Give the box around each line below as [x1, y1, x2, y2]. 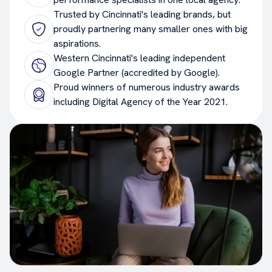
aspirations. [53, 36, 101, 50]
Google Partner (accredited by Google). [53, 66, 220, 79]
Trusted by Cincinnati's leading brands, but [53, 7, 231, 21]
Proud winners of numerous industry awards [53, 80, 240, 93]
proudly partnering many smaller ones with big [53, 22, 248, 35]
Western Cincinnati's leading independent [53, 51, 225, 64]
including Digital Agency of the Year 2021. [53, 95, 228, 108]
